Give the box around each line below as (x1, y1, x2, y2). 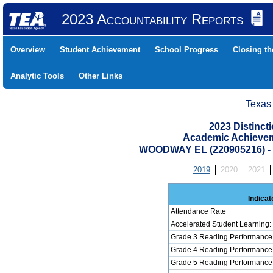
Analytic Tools (10, 71, 64, 80)
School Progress (155, 45, 218, 54)
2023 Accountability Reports (61, 11, 243, 27)
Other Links (79, 71, 122, 80)
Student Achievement (60, 45, 140, 54)
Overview (10, 45, 45, 54)
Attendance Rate (170, 207, 226, 216)
